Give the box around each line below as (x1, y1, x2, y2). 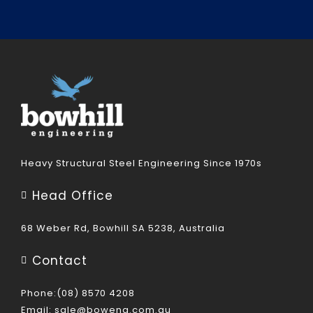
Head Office (31, 187, 113, 204)
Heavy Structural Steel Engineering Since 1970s (20, 156, 262, 170)
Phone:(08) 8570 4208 (20, 286, 135, 300)
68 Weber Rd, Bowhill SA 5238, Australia (20, 221, 225, 235)
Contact (31, 252, 87, 269)
